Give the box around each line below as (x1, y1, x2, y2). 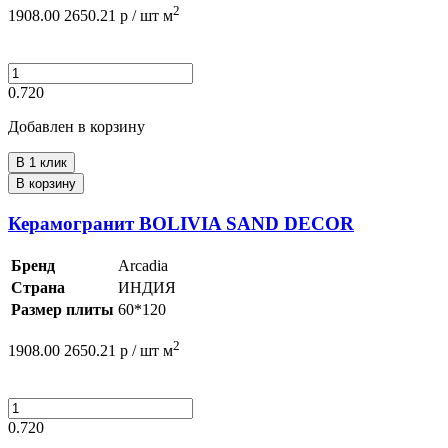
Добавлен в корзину (8, 118, 145, 136)
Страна (11, 278, 65, 296)
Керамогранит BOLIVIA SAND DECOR (8, 213, 354, 235)
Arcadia (118, 256, 168, 274)
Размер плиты (11, 300, 114, 318)
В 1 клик (16, 155, 67, 171)
